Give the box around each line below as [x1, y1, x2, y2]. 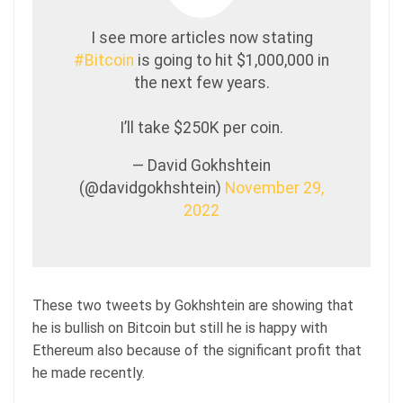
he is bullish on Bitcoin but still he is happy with [32, 319, 327, 337]
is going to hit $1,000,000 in [134, 51, 329, 70]
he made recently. [32, 364, 148, 382]
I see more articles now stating [90, 29, 313, 48]
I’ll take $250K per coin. [120, 119, 283, 138]
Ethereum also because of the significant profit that [32, 342, 362, 360]
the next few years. [133, 74, 270, 93]
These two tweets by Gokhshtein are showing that [32, 297, 354, 315]
